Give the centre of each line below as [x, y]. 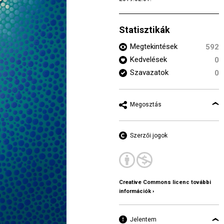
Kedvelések [148, 59]
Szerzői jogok [149, 135]
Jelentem [143, 219]
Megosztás [146, 104]
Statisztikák [144, 30]
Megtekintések [154, 46]
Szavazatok [149, 72]
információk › [136, 191]
